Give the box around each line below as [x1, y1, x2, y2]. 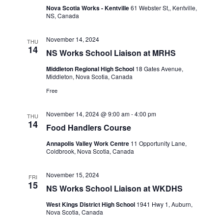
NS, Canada [46, 11, 79, 20]
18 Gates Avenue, [135, 64, 183, 73]
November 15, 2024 [46, 170, 99, 179]
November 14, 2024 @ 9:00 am [46, 110, 130, 118]
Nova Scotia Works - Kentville [46, 3, 131, 12]
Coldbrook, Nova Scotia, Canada [46, 147, 134, 155]
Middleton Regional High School [46, 64, 136, 73]
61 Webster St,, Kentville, [130, 3, 197, 12]
